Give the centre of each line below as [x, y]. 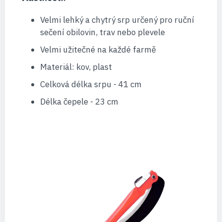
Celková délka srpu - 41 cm [91, 84]
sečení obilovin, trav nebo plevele [102, 32]
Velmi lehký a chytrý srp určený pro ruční [117, 20]
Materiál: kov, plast [76, 67]
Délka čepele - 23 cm [79, 102]
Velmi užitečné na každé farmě [98, 50]
